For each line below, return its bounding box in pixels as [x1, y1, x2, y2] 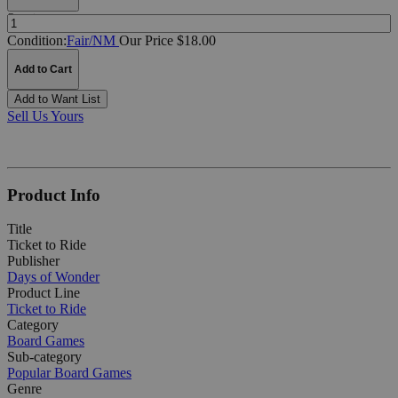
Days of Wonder [7, 269, 99, 285]
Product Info [7, 185, 100, 204]
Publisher [7, 253, 60, 269]
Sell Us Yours [7, 107, 84, 123]
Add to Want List [14, 92, 100, 106]
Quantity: [7, 11, 46, 24]
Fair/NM [67, 32, 119, 48]
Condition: [7, 32, 67, 48]
